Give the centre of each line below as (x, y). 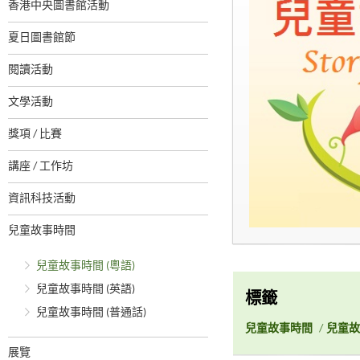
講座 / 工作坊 (41, 167)
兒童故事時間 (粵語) (86, 266)
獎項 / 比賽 (35, 135)
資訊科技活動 (42, 199)
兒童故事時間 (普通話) (91, 313)
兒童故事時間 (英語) (86, 290)
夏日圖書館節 (42, 38)
